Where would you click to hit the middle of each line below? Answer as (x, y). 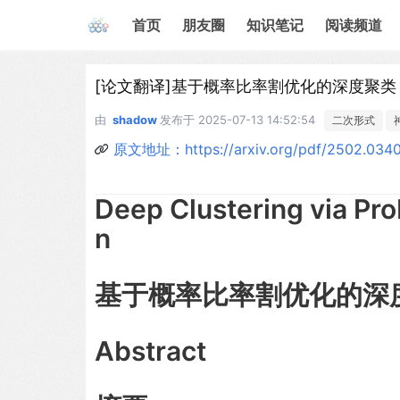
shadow (135, 120)
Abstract (150, 351)
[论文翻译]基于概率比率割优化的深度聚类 (246, 86)
